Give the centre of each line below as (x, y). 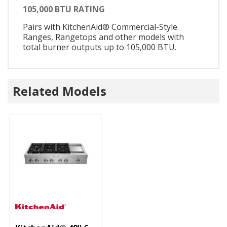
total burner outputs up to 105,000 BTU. (100, 47)
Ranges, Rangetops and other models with (103, 37)
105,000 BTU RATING (64, 9)
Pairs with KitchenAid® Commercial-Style (100, 27)
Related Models (60, 91)
